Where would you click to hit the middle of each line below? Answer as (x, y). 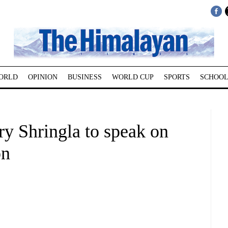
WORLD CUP (133, 77)
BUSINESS (84, 77)
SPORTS (177, 77)
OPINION (42, 77)
